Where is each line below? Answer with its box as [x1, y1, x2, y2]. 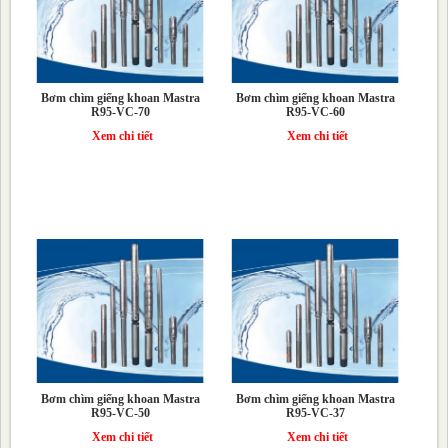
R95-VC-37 [285, 405, 345, 420]
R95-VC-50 [90, 405, 150, 420]
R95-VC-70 [90, 105, 150, 120]
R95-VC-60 [285, 105, 345, 120]
